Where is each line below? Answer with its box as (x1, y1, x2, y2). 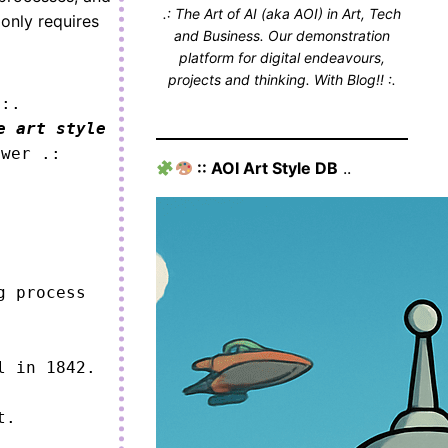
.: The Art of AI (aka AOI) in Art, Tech (163, 5, 402, 22)
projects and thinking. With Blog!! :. (168, 71, 397, 88)
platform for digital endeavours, (179, 49, 386, 66)
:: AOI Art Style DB (192, 158, 338, 178)
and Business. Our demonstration (174, 27, 391, 44)
